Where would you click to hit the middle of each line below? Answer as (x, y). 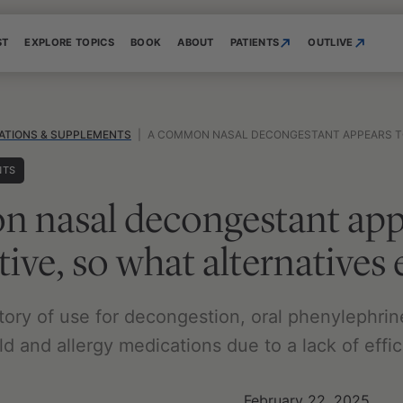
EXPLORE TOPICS (69, 42)
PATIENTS (255, 42)
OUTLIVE (331, 42)
